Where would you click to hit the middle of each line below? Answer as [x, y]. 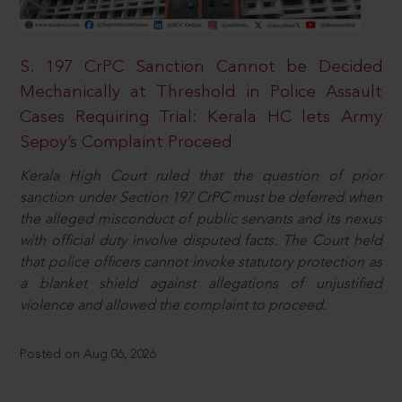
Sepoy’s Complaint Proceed [126, 142]
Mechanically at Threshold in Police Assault [201, 92]
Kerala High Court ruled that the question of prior [201, 177]
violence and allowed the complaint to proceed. [174, 306]
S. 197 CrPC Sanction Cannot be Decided [201, 67]
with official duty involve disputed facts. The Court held [201, 242]
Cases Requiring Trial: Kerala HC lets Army [201, 117]
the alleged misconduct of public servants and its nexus [201, 220]
